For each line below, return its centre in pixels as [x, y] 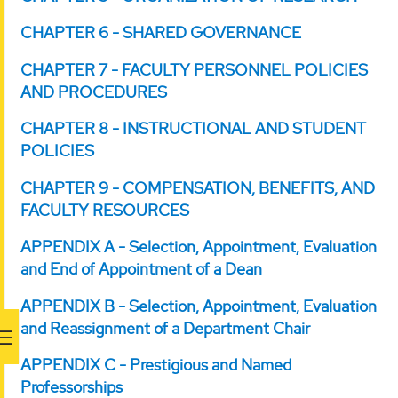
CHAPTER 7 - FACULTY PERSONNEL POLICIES [194, 69]
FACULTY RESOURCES [105, 210]
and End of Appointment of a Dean [141, 269]
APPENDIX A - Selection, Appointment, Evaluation [199, 247]
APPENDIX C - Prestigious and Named [156, 365]
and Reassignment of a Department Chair [165, 328]
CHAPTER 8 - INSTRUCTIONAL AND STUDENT [193, 129]
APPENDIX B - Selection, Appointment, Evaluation [199, 306]
